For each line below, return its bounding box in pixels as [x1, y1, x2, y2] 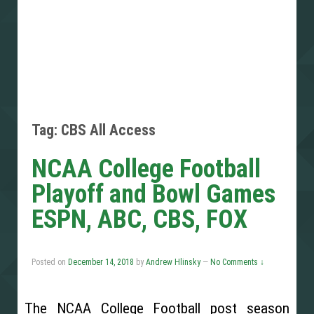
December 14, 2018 [68, 257, 134, 268]
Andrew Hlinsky [146, 257, 200, 268]
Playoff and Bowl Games [32, 179, 275, 210]
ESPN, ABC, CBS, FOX [32, 205, 247, 235]
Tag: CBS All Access [32, 121, 156, 139]
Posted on [32, 257, 68, 268]
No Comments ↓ [210, 257, 264, 268]
